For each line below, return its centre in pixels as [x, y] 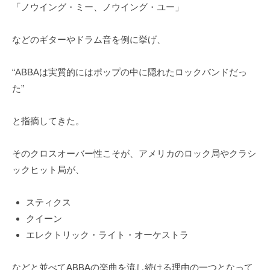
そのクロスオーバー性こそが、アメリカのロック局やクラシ [134, 153]
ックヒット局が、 [48, 169]
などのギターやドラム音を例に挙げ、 [89, 39]
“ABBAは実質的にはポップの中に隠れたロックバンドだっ [130, 72]
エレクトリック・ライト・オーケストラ [107, 234]
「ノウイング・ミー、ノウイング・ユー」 [98, 7]
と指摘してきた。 [48, 121]
